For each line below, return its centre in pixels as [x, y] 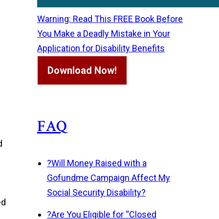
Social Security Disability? [96, 192]
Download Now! [82, 70]
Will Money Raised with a [99, 163]
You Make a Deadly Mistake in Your [104, 33]
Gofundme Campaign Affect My [109, 178]
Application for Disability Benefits [101, 48]
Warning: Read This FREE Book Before [110, 19]
